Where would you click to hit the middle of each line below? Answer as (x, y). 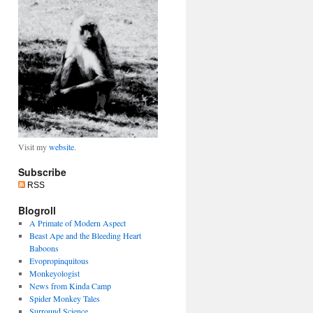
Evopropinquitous (59, 261)
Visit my (34, 147)
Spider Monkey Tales (64, 298)
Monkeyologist (54, 273)
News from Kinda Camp (70, 286)
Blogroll (37, 210)
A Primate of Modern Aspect (77, 223)
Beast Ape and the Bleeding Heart (85, 235)
